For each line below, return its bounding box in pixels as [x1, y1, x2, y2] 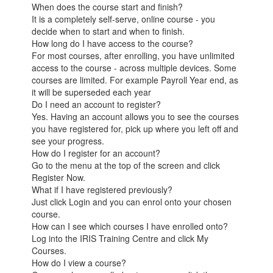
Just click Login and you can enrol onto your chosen [32, 196, 232, 208]
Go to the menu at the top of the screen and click [32, 159, 221, 171]
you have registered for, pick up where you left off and [32, 122, 239, 135]
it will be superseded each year [32, 86, 152, 98]
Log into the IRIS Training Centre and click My [32, 232, 209, 244]
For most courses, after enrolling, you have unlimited [32, 49, 235, 62]
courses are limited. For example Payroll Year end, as [32, 74, 239, 86]
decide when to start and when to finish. [32, 25, 185, 37]
